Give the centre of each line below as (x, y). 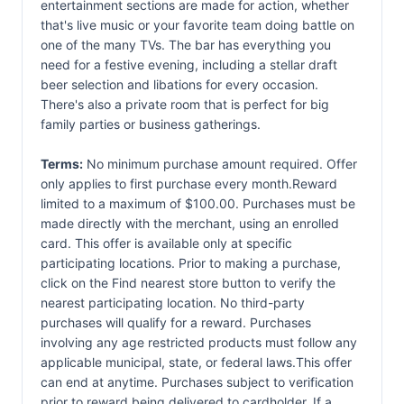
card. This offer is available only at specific (166, 243)
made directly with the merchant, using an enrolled (190, 223)
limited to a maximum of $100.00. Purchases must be (198, 203)
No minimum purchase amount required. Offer (220, 164)
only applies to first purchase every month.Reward (189, 184)
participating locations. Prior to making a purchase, (191, 263)
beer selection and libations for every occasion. (179, 84)
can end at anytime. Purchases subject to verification (197, 382)
